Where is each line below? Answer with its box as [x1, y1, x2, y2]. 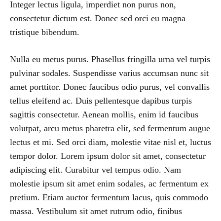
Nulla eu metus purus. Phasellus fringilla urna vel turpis [10, 54, 210, 64]
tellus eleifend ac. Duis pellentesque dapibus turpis [10, 95, 192, 106]
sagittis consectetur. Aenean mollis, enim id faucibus [10, 109, 198, 119]
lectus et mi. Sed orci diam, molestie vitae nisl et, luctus [10, 137, 211, 147]
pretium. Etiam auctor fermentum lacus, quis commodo [10, 192, 208, 202]
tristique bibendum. [10, 27, 79, 37]
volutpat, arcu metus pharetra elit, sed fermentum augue [10, 123, 210, 133]
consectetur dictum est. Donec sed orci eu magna [10, 13, 185, 23]
